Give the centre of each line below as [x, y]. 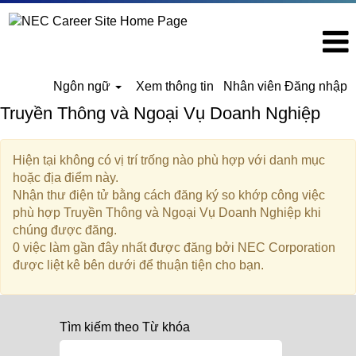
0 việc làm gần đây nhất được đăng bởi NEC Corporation [174, 248]
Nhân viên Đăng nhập [285, 86]
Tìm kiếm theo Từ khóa [125, 327]
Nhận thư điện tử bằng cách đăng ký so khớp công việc [169, 195]
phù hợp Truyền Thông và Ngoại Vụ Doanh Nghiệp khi [167, 213]
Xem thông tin [174, 86]
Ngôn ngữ [84, 86]
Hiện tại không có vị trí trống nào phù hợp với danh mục [169, 160]
